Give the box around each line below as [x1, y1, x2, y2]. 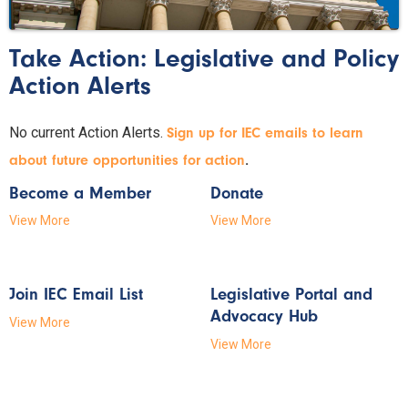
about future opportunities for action [9, 151, 245, 168]
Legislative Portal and [210, 284, 373, 305]
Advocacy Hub [210, 306, 319, 327]
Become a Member [9, 182, 151, 203]
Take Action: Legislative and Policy [9, 43, 399, 73]
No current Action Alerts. [9, 123, 163, 141]
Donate [210, 182, 264, 203]
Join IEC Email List [9, 284, 143, 305]
